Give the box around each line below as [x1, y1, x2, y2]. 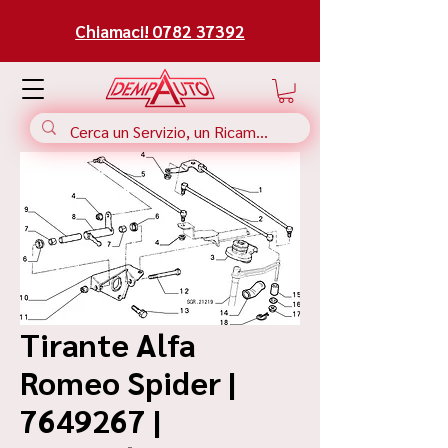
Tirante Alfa [20, 322, 196, 364]
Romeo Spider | [20, 360, 236, 402]
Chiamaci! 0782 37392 [75, 20, 245, 42]
